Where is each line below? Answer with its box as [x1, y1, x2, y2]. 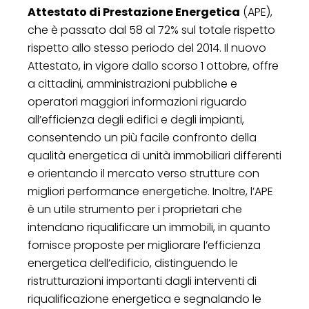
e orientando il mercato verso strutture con [28, 165, 259, 181]
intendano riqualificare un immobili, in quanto [28, 219, 270, 235]
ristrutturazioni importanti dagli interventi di [28, 272, 257, 289]
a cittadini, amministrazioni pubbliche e [28, 75, 237, 92]
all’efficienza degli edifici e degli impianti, [28, 111, 244, 128]
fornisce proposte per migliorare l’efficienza [28, 237, 261, 253]
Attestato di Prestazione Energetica [28, 3, 240, 20]
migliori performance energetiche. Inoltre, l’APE [28, 183, 273, 199]
